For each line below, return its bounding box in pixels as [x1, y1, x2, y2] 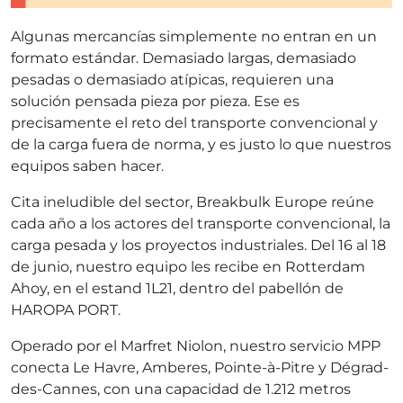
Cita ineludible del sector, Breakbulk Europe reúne [11, 193, 374, 210]
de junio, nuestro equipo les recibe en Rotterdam [11, 257, 365, 275]
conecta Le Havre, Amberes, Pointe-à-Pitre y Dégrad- [11, 358, 389, 376]
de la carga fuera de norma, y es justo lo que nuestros [11, 135, 391, 153]
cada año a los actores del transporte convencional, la [11, 214, 390, 232]
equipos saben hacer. [11, 157, 164, 175]
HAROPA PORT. [11, 300, 121, 318]
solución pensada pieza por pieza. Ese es [11, 92, 300, 110]
